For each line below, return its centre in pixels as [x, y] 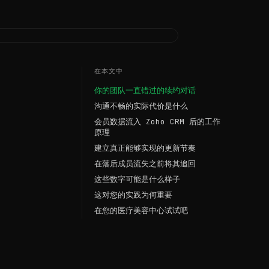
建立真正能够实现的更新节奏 [145, 148]
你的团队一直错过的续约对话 [145, 90]
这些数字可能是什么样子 [137, 179]
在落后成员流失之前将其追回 [145, 164]
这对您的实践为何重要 [133, 195]
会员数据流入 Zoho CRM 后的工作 [157, 122]
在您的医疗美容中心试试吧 [141, 210]
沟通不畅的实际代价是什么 [141, 106]
